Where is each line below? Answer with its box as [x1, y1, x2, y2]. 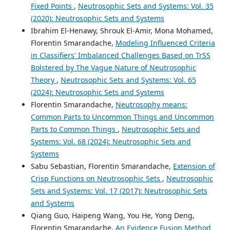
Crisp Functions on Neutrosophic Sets [30, 173, 162, 183]
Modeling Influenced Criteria [115, 37, 215, 48]
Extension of [172, 161, 215, 171]
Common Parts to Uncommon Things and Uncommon [30, 111, 214, 122]
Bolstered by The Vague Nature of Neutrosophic [30, 62, 196, 72]
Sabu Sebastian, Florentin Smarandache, [30, 161, 173, 171]
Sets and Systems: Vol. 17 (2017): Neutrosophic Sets [30, 185, 207, 196]
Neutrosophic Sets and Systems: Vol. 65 [60, 74, 196, 85]
